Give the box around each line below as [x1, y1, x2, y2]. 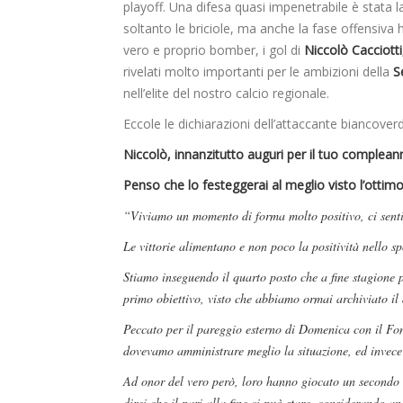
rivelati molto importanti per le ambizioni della [123, 63, 393, 81]
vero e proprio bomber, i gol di [123, 41, 304, 59]
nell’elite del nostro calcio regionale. [123, 85, 329, 103]
